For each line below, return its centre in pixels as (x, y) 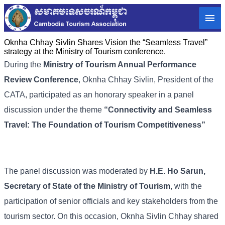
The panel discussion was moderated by (77, 171)
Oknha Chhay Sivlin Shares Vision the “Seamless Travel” (106, 43)
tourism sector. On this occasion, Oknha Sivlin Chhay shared (111, 216)
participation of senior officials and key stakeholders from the (111, 201)
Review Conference (41, 80)
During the (24, 65)
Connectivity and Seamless (160, 110)
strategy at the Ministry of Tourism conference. (85, 52)
